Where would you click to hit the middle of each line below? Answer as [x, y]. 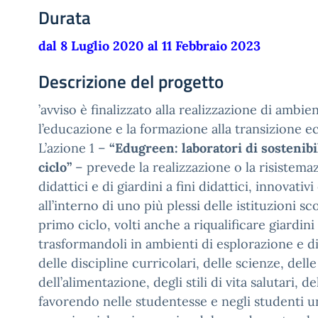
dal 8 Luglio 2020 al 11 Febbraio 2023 [149, 46]
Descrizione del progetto [131, 82]
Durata [65, 18]
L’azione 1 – [72, 148]
